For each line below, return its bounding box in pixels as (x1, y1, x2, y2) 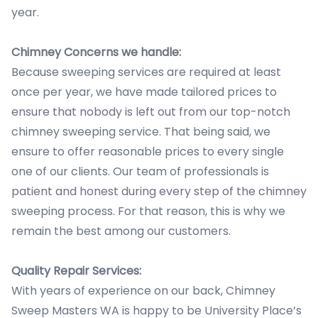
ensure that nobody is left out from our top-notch (11, 104, 290, 120)
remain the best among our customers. (11, 223, 231, 239)
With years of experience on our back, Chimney (11, 283, 275, 299)
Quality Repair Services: (11, 263, 141, 279)
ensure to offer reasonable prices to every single (11, 143, 284, 160)
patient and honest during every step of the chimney (11, 183, 307, 199)
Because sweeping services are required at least (11, 64, 281, 80)
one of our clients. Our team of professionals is (11, 163, 269, 180)
